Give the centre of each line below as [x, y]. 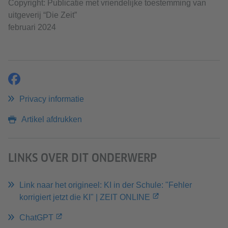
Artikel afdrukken [52, 120]
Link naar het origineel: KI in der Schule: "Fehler [106, 185]
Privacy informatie [52, 99]
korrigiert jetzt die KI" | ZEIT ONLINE [85, 197]
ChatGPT [36, 218]
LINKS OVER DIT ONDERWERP [82, 158]
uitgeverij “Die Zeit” [42, 15]
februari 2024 [32, 27]
